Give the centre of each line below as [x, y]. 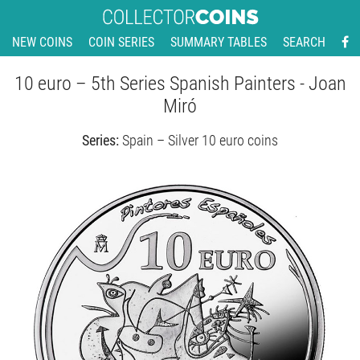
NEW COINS [42, 42]
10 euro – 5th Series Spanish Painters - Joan [180, 84]
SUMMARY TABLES [218, 42]
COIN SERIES [121, 42]
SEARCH [304, 42]
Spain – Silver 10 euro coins [200, 140]
